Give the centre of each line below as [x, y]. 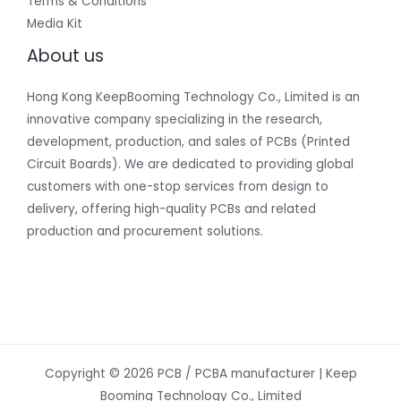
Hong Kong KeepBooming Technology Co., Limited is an [193, 98]
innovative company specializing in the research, [175, 120]
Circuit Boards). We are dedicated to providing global [190, 165]
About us [65, 56]
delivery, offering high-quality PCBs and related [171, 209]
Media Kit [55, 24]
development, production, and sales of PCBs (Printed [188, 142]
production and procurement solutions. [145, 232]
